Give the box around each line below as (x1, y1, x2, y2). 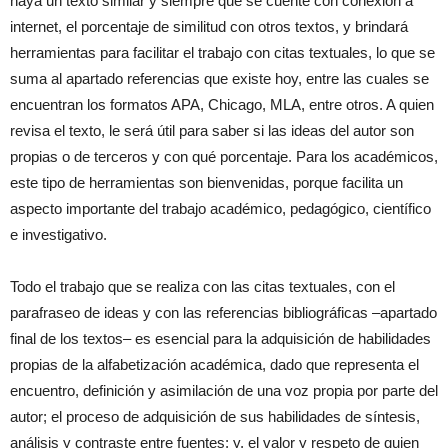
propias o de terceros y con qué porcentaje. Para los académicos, (10, 148, 438, 165)
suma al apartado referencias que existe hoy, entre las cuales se (10, 70, 429, 87)
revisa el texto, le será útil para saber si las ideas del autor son (10, 122, 414, 139)
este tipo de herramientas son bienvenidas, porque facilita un (10, 174, 403, 191)
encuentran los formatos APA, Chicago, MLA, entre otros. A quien (10, 96, 434, 113)
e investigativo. (10, 226, 107, 243)
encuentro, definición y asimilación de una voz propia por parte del (10, 382, 438, 399)
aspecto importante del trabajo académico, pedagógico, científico (10, 200, 431, 217)
